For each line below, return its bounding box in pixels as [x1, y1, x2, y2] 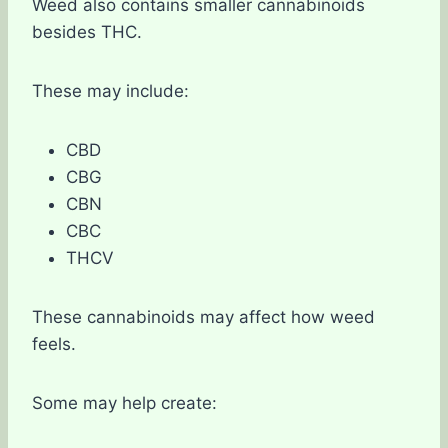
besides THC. [32, 21, 142, 42]
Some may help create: [32, 392, 217, 413]
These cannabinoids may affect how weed [32, 306, 375, 327]
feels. [32, 333, 76, 354]
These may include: [32, 80, 189, 101]
